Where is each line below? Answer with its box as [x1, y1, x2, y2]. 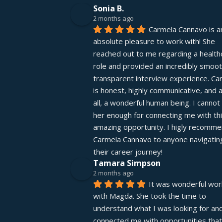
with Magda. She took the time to [93, 191, 206, 201]
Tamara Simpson [93, 157, 161, 168]
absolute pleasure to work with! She [93, 36, 215, 47]
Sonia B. [93, 3, 124, 14]
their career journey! [93, 146, 163, 157]
